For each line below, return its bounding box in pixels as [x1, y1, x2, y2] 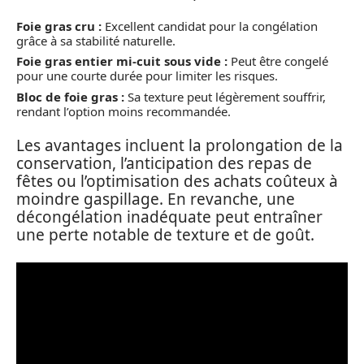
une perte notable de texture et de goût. [16, 224, 314, 246]
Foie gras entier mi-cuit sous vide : [16, 53, 227, 70]
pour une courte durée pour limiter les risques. [16, 67, 278, 84]
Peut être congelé [227, 53, 328, 70]
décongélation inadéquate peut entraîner [16, 206, 323, 228]
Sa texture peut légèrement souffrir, [124, 88, 326, 105]
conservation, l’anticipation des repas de [16, 153, 312, 175]
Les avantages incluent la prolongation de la [16, 135, 343, 157]
